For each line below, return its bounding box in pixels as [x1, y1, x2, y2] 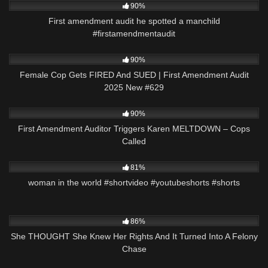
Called [122, 136, 146, 147]
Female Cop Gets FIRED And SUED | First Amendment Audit [19, 70, 249, 80]
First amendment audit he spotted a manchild [48, 16, 220, 26]
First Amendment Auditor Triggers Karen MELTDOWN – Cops [18, 124, 250, 134]
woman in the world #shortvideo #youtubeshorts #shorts [28, 177, 240, 187]
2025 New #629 [104, 83, 164, 93]
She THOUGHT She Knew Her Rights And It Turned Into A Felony [10, 231, 258, 241]
